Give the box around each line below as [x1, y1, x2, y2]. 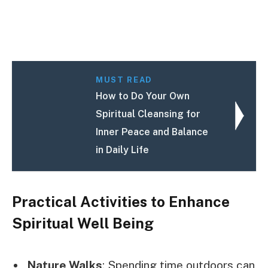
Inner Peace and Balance [96, 126, 209, 138]
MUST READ [96, 75, 152, 84]
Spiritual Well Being [12, 214, 154, 232]
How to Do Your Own [96, 90, 190, 102]
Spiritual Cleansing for [96, 108, 201, 120]
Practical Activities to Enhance [12, 193, 230, 210]
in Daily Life [96, 144, 150, 156]
